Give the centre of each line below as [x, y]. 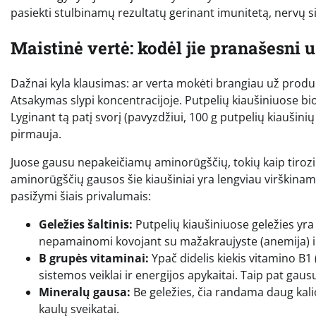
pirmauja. [36, 134]
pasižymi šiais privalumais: [81, 196]
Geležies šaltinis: [86, 224]
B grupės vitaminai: [94, 258]
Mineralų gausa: [85, 292]
